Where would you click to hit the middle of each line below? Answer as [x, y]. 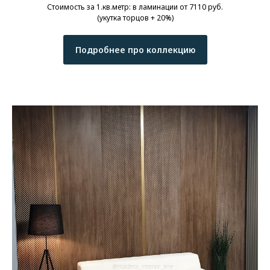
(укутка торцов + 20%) [135, 17]
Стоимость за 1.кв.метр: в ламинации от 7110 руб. [135, 7]
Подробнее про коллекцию [135, 49]
